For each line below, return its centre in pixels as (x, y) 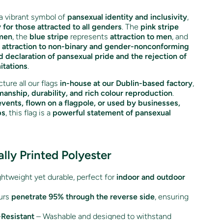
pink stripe (160, 27)
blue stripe (49, 36)
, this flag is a (29, 112)
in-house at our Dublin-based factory (126, 83)
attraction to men (141, 36)
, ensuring (172, 196)
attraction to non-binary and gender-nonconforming (96, 46)
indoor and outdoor (151, 177)
